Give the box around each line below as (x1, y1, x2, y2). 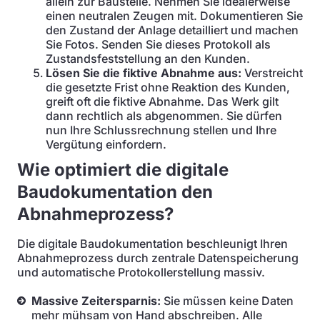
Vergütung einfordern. (46, 137, 166, 151)
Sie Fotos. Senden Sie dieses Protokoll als (46, 37, 271, 51)
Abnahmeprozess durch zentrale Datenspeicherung (17, 251, 299, 265)
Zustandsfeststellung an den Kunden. (46, 51, 250, 66)
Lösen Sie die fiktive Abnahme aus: (46, 66, 241, 80)
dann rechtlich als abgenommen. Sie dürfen (46, 109, 282, 123)
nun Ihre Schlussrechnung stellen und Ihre (46, 123, 276, 137)
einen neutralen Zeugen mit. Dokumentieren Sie (46, 9, 303, 23)
